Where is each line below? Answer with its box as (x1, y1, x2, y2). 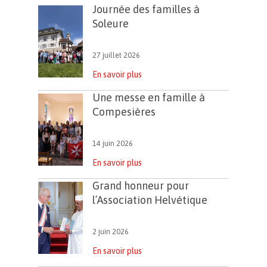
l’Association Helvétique (92, 194, 207, 206)
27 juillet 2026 (92, 51, 140, 60)
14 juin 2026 (92, 139, 133, 148)
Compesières (92, 105, 156, 118)
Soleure (92, 17, 129, 30)
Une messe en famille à (92, 91, 205, 104)
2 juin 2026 (92, 227, 129, 236)
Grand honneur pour (92, 179, 189, 192)
